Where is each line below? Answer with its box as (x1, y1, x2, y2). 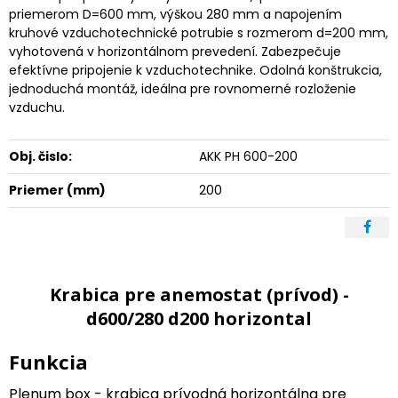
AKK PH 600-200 (199, 147, 298, 165)
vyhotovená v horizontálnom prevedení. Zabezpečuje (9, 42, 341, 60)
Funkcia (9, 347, 88, 375)
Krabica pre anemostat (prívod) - (49, 282, 349, 306)
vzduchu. (9, 98, 65, 116)
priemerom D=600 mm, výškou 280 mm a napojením (9, 4, 342, 23)
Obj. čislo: (9, 147, 72, 165)
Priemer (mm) (9, 180, 106, 199)
